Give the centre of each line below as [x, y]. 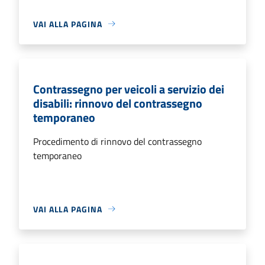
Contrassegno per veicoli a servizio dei [129, 89]
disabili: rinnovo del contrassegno [118, 103]
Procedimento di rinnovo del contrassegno [117, 141]
